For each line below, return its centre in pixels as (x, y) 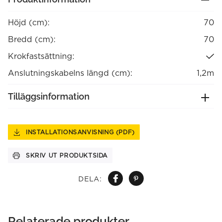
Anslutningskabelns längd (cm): (70, 73)
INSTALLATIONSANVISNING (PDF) (80, 132)
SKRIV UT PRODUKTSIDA (67, 155)
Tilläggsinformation (49, 96)
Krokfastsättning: (41, 56)
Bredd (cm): (32, 39)
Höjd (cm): (29, 22)
